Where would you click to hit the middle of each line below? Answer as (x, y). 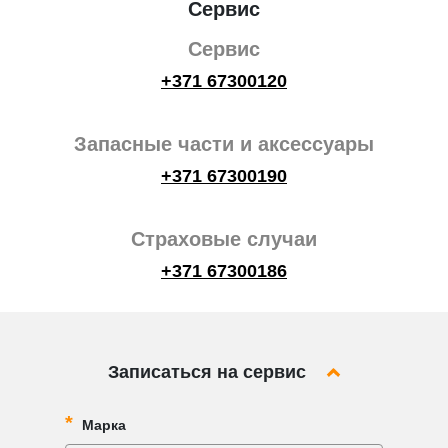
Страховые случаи (224, 238)
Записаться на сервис (206, 371)
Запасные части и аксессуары (224, 143)
